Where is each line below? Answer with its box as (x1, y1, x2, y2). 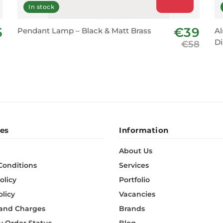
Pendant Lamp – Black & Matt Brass (17, 26, 151, 35)
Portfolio (119, 175, 150, 184)
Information (119, 125, 169, 135)
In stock (28, 3, 54, 10)
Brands (119, 204, 145, 213)
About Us (119, 146, 152, 155)
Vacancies (119, 190, 155, 199)
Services (119, 161, 149, 170)
